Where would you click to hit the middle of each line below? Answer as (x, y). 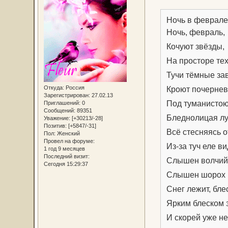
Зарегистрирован (66, 95)
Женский (67, 134)
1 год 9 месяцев (64, 149)
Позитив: (55, 126)
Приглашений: (62, 103)
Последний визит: (66, 156)
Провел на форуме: (69, 141)
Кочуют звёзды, (196, 46)
